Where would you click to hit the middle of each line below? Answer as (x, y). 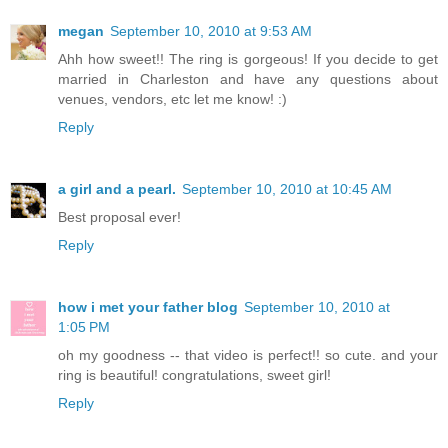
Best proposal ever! (119, 217)
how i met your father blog (148, 307)
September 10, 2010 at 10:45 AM (287, 189)
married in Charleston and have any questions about (248, 79)
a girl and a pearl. (117, 189)
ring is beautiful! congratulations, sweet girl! (194, 375)
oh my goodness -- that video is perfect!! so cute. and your (248, 355)
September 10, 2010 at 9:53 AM (211, 31)
